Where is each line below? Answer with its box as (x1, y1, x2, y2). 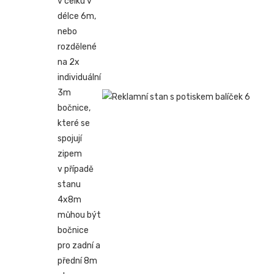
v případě (57, 164, 94, 175)
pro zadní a (57, 240, 101, 251)
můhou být (57, 210, 102, 221)
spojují (57, 133, 83, 144)
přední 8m (57, 256, 98, 267)
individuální (57, 72, 102, 83)
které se (57, 118, 91, 129)
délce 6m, (57, 11, 97, 22)
